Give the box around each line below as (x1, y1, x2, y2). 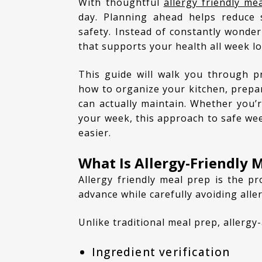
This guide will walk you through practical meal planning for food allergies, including (78, 67, 86, 81)
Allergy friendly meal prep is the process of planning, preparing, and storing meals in (78, 173, 85, 187)
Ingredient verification (91, 244, 230, 260)
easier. (78, 126, 112, 139)
